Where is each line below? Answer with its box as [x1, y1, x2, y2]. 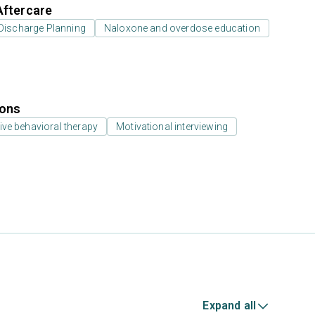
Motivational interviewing [116, 121, 229, 132]
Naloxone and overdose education [103, 22, 260, 34]
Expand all [202, 299, 256, 312]
